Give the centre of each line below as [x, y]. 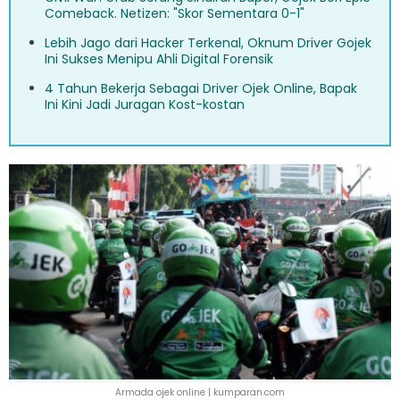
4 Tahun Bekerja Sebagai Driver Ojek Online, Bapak [201, 88]
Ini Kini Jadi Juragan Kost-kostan [145, 104]
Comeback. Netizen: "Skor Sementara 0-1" [175, 13]
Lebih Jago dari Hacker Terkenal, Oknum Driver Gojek [208, 42]
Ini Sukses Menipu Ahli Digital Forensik [159, 58]
